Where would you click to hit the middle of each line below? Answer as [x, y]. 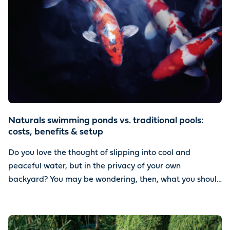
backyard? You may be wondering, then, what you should [115, 180]
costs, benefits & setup [56, 133]
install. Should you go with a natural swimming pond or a [115, 193]
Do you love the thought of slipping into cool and [99, 153]
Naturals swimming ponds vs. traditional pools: [106, 121]
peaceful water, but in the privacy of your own [94, 167]
